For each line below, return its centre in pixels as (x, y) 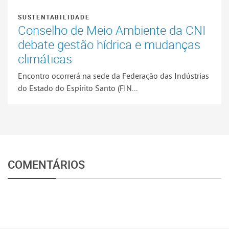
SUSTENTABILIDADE (54, 17)
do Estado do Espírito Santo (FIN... (78, 88)
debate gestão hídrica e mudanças (109, 44)
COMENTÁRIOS (46, 165)
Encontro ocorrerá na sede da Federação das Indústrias (113, 76)
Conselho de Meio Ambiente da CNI (112, 30)
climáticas (45, 59)
